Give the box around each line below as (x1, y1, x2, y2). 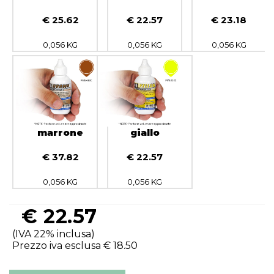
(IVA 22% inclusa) (12, 228, 95, 240)
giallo (130, 127, 160, 138)
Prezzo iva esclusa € (12, 240, 113, 251)
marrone (37, 127, 84, 138)
